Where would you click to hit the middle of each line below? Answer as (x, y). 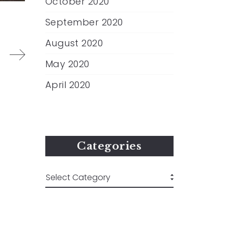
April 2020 (68, 85)
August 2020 (74, 43)
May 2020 (67, 64)
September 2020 (84, 22)
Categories (109, 146)
